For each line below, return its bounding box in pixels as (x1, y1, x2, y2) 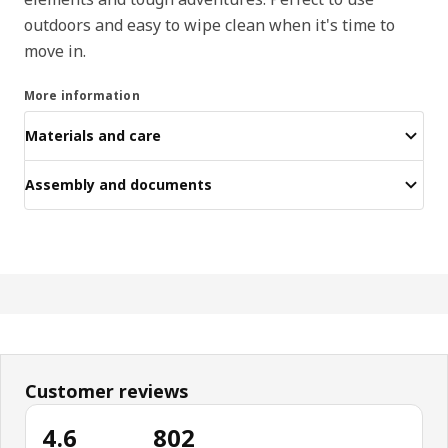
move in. (24, 39, 86, 62)
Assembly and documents (25, 175, 212, 195)
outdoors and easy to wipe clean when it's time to (24, 13, 395, 36)
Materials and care (25, 126, 161, 146)
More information (24, 86, 140, 104)
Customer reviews (25, 378, 188, 403)
